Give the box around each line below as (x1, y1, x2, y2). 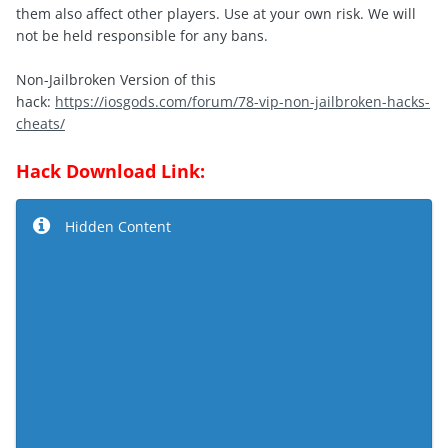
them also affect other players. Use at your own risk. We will (16, 4, 416, 24)
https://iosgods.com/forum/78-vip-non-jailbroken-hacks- (55, 92, 430, 112)
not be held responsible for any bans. (16, 26, 268, 46)
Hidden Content (65, 217, 171, 237)
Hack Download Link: (16, 159, 205, 184)
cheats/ (16, 114, 65, 134)
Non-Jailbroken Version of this (16, 70, 216, 90)
